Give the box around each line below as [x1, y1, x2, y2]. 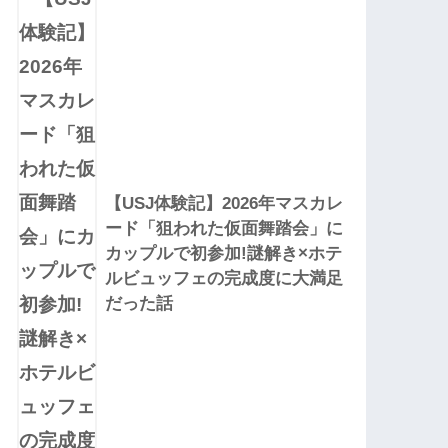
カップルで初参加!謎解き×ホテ [105, 244, 343, 264]
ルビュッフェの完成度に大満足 [105, 269, 344, 289]
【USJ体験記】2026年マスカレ [105, 194, 344, 214]
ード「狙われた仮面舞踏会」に [105, 219, 344, 239]
